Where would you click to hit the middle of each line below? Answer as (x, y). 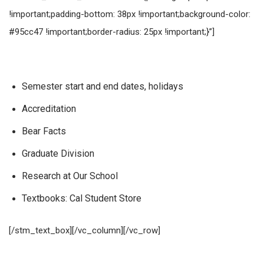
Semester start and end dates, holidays (103, 86)
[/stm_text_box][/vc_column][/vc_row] (85, 230)
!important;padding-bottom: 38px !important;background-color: (130, 14)
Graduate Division (58, 154)
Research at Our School (70, 176)
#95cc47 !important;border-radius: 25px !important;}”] (112, 32)
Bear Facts (44, 131)
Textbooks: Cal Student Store (82, 198)
